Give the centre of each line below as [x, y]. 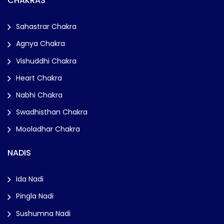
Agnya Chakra [40, 44]
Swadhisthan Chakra [52, 112]
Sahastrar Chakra [46, 27]
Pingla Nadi [35, 196]
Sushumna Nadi [43, 213]
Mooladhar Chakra [48, 129]
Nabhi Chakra [39, 95]
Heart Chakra [39, 78]
